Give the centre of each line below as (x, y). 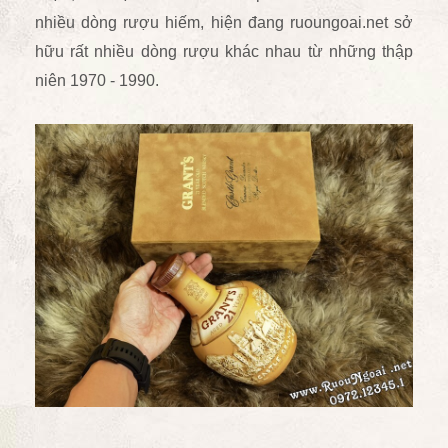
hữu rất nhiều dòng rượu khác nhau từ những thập (224, 51)
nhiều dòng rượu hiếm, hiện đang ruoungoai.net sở (224, 22)
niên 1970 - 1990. (97, 80)
